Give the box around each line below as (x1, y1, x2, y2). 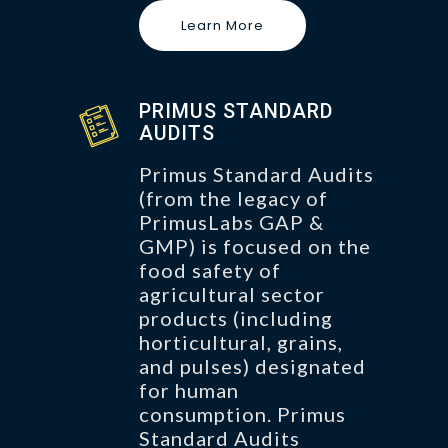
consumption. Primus (139, 401, 346, 426)
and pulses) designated (139, 353, 366, 378)
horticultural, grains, (139, 329, 343, 354)
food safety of (139, 257, 281, 282)
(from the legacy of (139, 185, 328, 210)
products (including (139, 305, 333, 330)
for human (139, 377, 239, 402)
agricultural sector (139, 281, 325, 306)
